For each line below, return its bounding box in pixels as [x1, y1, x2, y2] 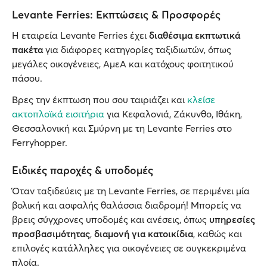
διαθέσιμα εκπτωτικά [149, 29, 240, 41]
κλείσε [187, 94, 215, 105]
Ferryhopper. [12, 136, 67, 148]
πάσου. [12, 72, 42, 84]
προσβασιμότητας [12, 228, 90, 240]
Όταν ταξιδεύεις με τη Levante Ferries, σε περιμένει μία [12, 185, 250, 197]
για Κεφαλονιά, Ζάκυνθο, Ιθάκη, [104, 108, 242, 120]
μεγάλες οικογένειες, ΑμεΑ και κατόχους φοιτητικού [12, 58, 234, 70]
